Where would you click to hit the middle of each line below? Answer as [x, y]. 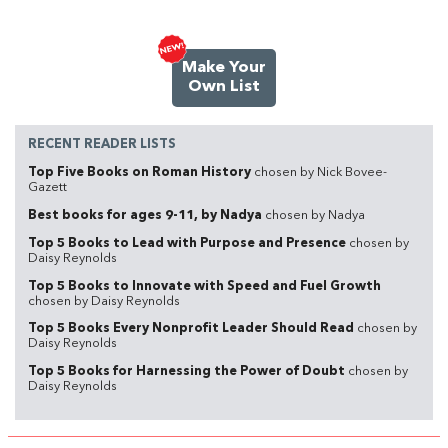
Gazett [47, 188]
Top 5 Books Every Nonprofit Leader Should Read [192, 329]
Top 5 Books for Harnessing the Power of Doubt [187, 372]
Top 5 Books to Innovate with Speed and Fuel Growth [204, 286]
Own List [224, 86]
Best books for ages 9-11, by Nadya [146, 215]
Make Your [224, 67]
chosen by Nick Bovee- [320, 173]
